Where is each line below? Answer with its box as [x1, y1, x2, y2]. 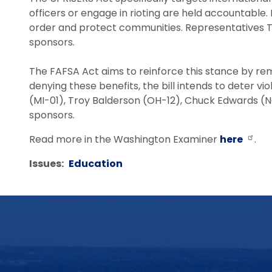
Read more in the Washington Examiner [29, 132, 220, 146]
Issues [29, 157, 61, 171]
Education [69, 157, 123, 171]
